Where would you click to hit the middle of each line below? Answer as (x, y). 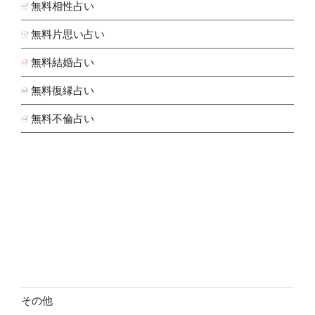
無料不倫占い (63, 118)
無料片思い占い (68, 34)
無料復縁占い (63, 90)
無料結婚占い (63, 62)
